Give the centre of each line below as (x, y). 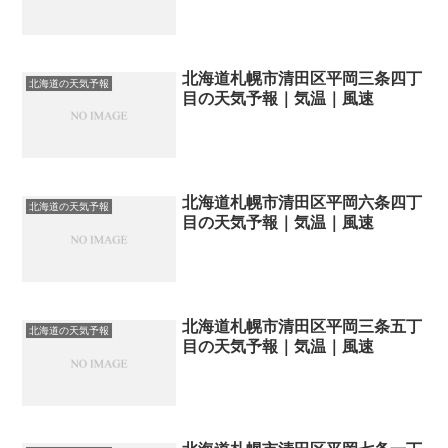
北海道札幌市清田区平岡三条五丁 (302, 326)
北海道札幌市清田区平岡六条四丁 (302, 202)
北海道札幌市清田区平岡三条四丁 (302, 79)
